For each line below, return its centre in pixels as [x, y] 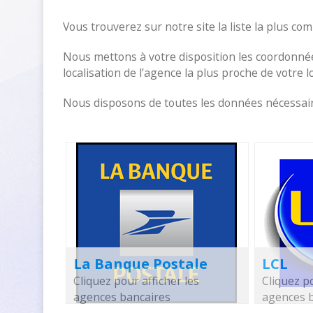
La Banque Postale [140, 264]
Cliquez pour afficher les [136, 281]
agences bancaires [122, 297]
